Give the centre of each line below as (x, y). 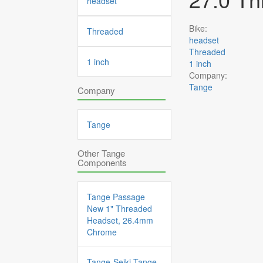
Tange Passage (116, 197)
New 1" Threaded (119, 208)
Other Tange (101, 153)
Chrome (102, 232)
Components (102, 162)
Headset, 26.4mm (120, 220)
